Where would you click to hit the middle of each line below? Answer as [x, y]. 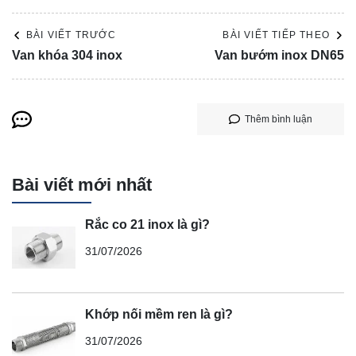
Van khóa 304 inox [67, 56]
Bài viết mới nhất [82, 185]
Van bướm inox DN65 [279, 56]
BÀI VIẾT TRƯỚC [71, 35]
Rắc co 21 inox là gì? [147, 224]
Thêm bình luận [279, 120]
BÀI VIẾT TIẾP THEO [276, 35]
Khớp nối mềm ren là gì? [159, 314]
